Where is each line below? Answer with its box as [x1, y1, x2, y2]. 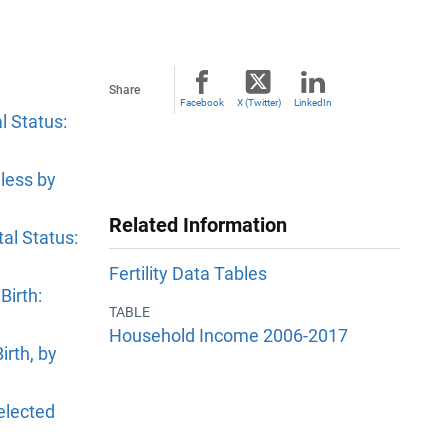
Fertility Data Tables [109, 263, 267, 285]
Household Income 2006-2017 [109, 324, 348, 346]
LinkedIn [294, 97, 332, 108]
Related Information [109, 213, 287, 237]
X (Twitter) [236, 97, 281, 108]
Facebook [180, 97, 224, 108]
